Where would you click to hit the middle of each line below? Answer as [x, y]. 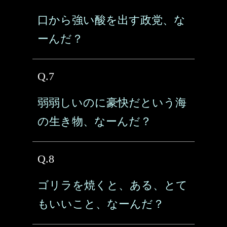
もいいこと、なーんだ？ [101, 204]
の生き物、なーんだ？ [94, 121]
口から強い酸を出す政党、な [111, 20]
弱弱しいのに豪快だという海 [112, 103]
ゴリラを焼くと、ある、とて [112, 185]
